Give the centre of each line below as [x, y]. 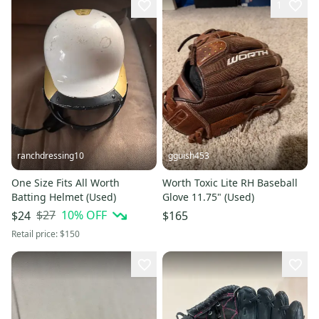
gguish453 [189, 155]
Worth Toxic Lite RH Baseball [230, 182]
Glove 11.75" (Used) [208, 197]
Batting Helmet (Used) [64, 197]
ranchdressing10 [51, 155]
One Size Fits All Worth [66, 182]
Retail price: [36, 234]
